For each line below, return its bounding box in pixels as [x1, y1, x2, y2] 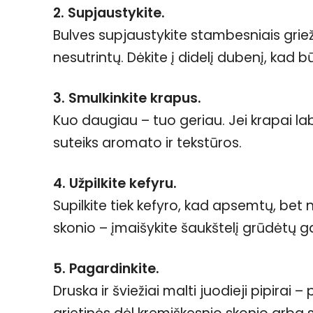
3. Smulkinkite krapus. [53, 89, 201, 108]
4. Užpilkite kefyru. [53, 174, 177, 194]
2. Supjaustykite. [53, 3, 165, 23]
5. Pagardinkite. [53, 259, 159, 279]
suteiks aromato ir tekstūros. [53, 133, 242, 153]
